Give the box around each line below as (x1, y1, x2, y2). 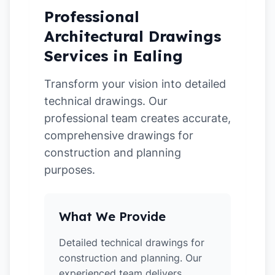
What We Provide (59, 209, 166, 224)
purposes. (44, 163, 95, 176)
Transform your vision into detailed (44, 77, 226, 90)
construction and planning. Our (59, 252, 202, 264)
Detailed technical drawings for (59, 236, 204, 249)
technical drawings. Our (44, 95, 168, 107)
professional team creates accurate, (44, 112, 231, 125)
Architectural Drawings (44, 27, 221, 45)
